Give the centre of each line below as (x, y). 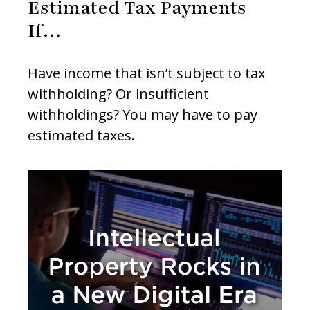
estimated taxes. (81, 136)
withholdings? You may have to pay (143, 115)
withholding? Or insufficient (118, 94)
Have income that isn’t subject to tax (146, 73)
